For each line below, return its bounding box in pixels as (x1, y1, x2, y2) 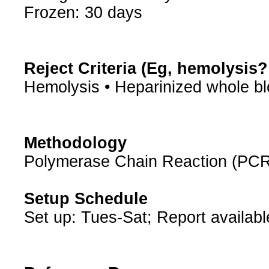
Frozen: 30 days (23, 4, 142, 22)
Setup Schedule (23, 190, 148, 208)
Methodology (23, 134, 127, 153)
